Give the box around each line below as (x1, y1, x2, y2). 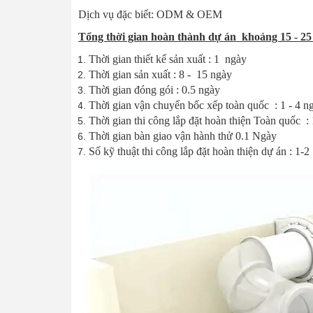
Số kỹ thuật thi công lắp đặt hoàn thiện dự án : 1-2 (89, 145, 310, 158)
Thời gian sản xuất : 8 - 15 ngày (89, 68, 232, 81)
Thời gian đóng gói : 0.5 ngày (89, 84, 220, 96)
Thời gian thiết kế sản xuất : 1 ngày (89, 53, 247, 66)
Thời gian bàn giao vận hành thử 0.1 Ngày (89, 130, 277, 143)
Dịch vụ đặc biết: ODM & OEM (78, 8, 225, 21)
